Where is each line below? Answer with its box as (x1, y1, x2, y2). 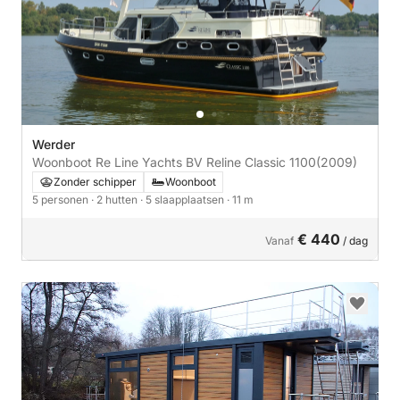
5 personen (32, 193, 91, 206)
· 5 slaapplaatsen (140, 193, 227, 206)
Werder (32, 137, 75, 152)
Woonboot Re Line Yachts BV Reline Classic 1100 (32, 154, 316, 170)
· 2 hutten (91, 193, 140, 206)
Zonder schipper (54, 175, 137, 188)
